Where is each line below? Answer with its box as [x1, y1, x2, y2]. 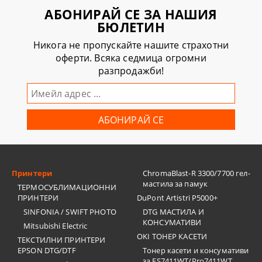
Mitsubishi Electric [23, 220, 88, 231]
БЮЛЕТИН [97, 18, 165, 36]
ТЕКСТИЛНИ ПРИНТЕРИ [18, 235, 106, 245]
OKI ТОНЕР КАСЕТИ [137, 231, 208, 242]
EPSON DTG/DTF [18, 245, 76, 256]
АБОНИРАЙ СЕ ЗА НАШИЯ [44, 5, 218, 23]
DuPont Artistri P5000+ [137, 192, 218, 203]
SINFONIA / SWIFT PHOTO [23, 206, 116, 217]
